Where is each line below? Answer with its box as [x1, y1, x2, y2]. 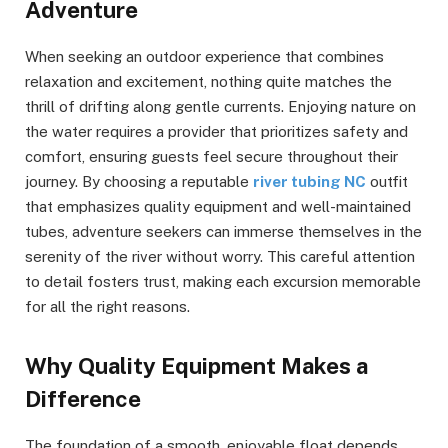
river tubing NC [253, 173, 366, 191]
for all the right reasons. [25, 298, 190, 316]
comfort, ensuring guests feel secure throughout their [25, 148, 398, 166]
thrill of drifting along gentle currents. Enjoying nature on [25, 98, 416, 116]
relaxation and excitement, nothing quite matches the [25, 73, 392, 91]
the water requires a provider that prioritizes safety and [25, 123, 408, 141]
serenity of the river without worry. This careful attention [25, 248, 415, 266]
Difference [25, 385, 141, 412]
